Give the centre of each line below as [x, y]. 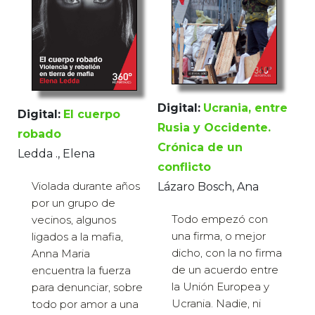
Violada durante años [86, 186]
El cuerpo [92, 115]
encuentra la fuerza [81, 271]
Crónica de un [200, 148]
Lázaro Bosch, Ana [208, 187]
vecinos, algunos [74, 220]
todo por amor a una [85, 304]
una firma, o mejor [219, 236]
